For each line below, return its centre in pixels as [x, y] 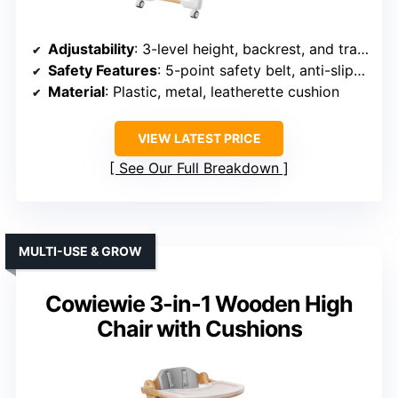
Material [76, 91]
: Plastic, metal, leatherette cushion [222, 91]
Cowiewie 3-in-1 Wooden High [199, 303]
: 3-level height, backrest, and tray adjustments [246, 48]
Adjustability [91, 48]
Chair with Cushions [199, 328]
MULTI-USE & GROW [80, 251]
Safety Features [103, 70]
